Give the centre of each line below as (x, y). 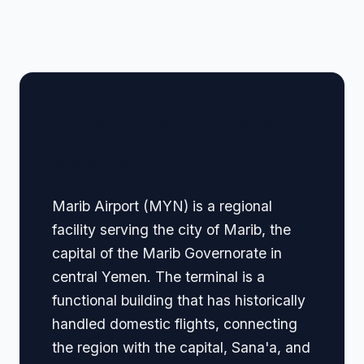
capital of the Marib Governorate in (167, 253)
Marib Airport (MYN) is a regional (162, 206)
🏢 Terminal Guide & (163, 123)
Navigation (114, 161)
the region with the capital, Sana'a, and (181, 347)
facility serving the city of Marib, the (171, 229)
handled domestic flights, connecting (175, 323)
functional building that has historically (179, 300)
